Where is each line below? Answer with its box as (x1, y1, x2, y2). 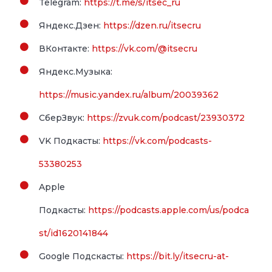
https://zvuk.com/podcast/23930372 (87, 112, 245, 124)
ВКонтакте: (39, 43, 92, 55)
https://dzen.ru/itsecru (103, 20, 202, 32)
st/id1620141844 (39, 228, 109, 239)
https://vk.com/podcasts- (103, 135, 212, 147)
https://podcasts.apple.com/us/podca (88, 205, 250, 216)
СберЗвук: (39, 112, 87, 124)
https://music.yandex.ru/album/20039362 (39, 89, 219, 101)
